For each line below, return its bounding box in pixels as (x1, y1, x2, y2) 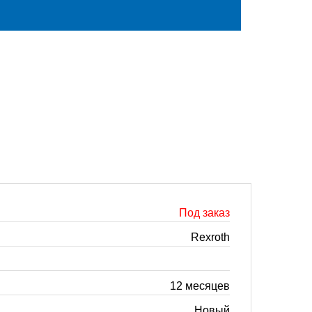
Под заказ (179, 207, 230, 219)
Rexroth (191, 231, 230, 243)
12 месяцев (170, 280, 230, 292)
